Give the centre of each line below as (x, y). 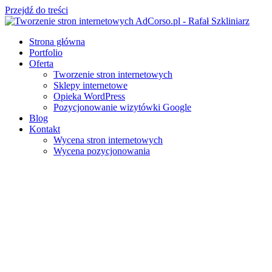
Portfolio (46, 53)
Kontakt (45, 129)
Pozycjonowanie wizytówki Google (122, 107)
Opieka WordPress (89, 96)
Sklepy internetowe (90, 85)
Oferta (41, 63)
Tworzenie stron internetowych (113, 74)
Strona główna (57, 42)
